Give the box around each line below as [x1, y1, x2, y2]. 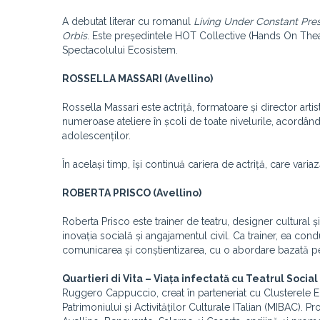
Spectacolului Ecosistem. [62, 44, 178, 56]
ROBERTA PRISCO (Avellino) [62, 187, 201, 199]
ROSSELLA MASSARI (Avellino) [62, 73, 213, 84]
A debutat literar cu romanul [62, 16, 194, 27]
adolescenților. [62, 130, 131, 141]
